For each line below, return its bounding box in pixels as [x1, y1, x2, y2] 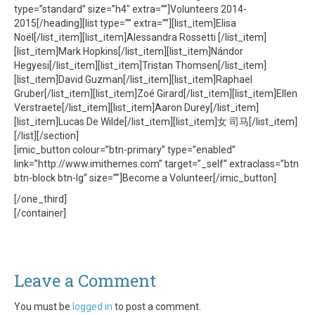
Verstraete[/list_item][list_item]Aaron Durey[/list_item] [14, 102, 259, 113]
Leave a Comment [14, 269, 156, 292]
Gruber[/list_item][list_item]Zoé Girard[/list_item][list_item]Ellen [14, 88, 297, 99]
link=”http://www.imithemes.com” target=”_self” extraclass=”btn [14, 158, 299, 169]
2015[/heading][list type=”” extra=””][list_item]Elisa [14, 18, 236, 29]
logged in [72, 301, 112, 312]
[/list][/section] [14, 130, 79, 141]
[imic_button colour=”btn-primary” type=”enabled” [14, 144, 236, 155]
